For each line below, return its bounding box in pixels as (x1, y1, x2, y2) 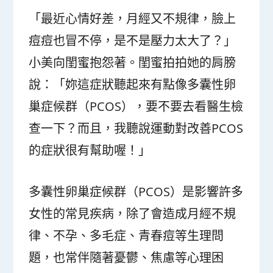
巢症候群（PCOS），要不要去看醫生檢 (29, 97, 244, 115)
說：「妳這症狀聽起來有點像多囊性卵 (29, 76, 236, 93)
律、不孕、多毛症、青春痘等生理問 (29, 227, 224, 244)
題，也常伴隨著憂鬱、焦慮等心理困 (29, 249, 224, 266)
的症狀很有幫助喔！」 (29, 141, 151, 158)
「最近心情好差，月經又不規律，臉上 (29, 10, 236, 27)
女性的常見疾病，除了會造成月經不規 (29, 205, 236, 222)
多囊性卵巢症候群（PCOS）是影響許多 (29, 183, 244, 200)
